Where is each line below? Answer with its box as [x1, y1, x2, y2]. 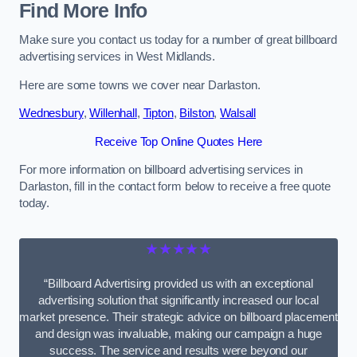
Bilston [179, 107, 214, 120]
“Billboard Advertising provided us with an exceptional [44, 277, 313, 291]
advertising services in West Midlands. [19, 50, 215, 64]
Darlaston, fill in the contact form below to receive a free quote [19, 180, 331, 194]
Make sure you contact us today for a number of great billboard [19, 33, 337, 47]
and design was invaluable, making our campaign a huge [34, 328, 323, 341]
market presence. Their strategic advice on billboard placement [19, 311, 338, 324]
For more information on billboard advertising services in [19, 163, 303, 177]
